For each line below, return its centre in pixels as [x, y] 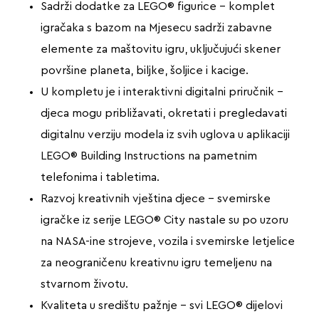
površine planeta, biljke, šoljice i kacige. [144, 70]
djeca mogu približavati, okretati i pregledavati [163, 113]
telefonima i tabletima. [100, 177]
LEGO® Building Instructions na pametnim [148, 156]
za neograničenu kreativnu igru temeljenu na [156, 262]
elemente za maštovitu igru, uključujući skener [160, 49]
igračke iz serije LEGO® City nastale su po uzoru [164, 220]
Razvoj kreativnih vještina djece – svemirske [155, 198]
